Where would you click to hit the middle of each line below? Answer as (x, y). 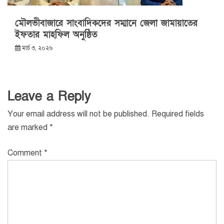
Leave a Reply (49, 97)
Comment (26, 153)
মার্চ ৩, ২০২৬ (37, 48)
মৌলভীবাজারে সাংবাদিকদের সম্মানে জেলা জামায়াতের (106, 23)
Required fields (178, 114)
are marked (28, 128)
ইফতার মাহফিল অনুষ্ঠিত (56, 35)
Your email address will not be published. (78, 114)
